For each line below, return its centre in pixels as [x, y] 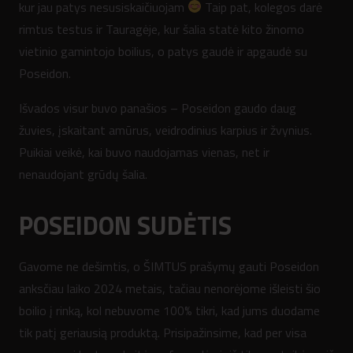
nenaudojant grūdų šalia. [83, 174]
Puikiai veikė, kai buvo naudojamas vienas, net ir [144, 152]
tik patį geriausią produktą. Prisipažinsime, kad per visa [163, 332]
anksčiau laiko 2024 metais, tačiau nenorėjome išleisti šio [170, 288]
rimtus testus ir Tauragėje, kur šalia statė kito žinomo [162, 29]
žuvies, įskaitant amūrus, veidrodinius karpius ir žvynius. [165, 130]
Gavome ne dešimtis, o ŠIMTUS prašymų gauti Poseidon [169, 266]
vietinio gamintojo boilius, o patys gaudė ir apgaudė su [163, 51]
